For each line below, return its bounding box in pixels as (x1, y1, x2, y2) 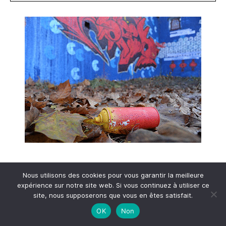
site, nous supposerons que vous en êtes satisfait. (33, 191, 193, 199)
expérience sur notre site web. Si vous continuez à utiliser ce (17, 181, 209, 189)
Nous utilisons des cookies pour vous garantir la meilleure (22, 171, 204, 179)
